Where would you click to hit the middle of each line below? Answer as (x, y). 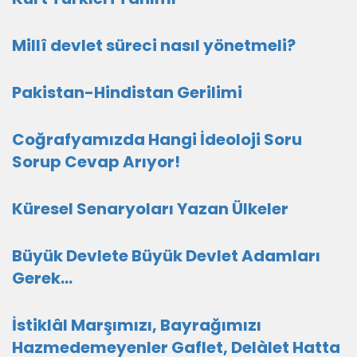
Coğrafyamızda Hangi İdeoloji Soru (157, 139)
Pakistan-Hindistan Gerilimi (127, 92)
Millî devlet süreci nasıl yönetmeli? (154, 45)
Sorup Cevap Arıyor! (96, 162)
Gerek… (42, 278)
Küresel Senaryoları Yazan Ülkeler (150, 209)
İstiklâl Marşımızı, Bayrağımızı (137, 325)
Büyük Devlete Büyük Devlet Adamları (166, 256)
